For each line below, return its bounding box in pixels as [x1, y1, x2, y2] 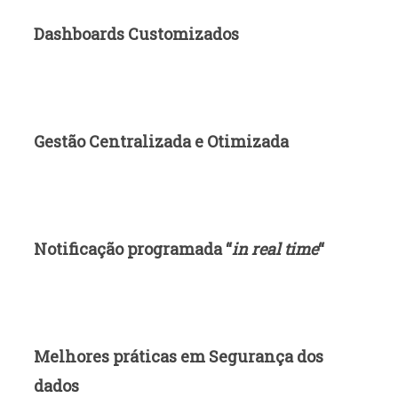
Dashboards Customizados [33, 23, 239, 45]
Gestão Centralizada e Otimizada [33, 131, 289, 153]
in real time [231, 238, 318, 259]
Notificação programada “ [33, 238, 232, 259]
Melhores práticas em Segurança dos [33, 345, 323, 367]
